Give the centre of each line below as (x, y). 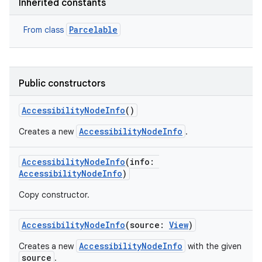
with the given (213, 246)
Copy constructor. (54, 195)
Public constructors (62, 84)
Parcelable (93, 30)
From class (45, 30)
